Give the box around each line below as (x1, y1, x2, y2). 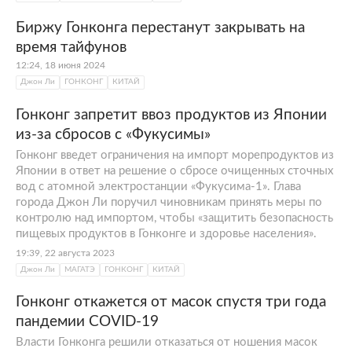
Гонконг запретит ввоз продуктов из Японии (16, 107, 327, 123)
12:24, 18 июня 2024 (16, 60, 105, 70)
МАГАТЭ (64, 265, 95, 273)
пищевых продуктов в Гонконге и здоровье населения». (16, 227, 317, 240)
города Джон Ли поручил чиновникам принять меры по (16, 196, 322, 208)
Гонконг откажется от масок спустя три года (16, 295, 326, 310)
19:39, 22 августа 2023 (16, 247, 115, 258)
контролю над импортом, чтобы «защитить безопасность (16, 211, 333, 224)
